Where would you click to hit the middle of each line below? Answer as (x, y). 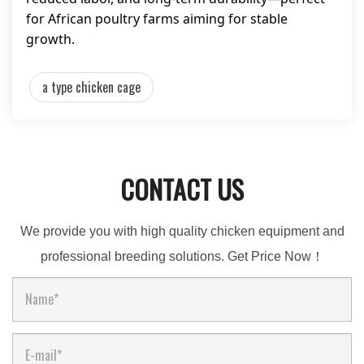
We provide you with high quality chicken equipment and (182, 231)
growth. (50, 39)
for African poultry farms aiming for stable (157, 19)
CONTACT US (182, 189)
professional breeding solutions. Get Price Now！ (182, 256)
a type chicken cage (91, 87)
